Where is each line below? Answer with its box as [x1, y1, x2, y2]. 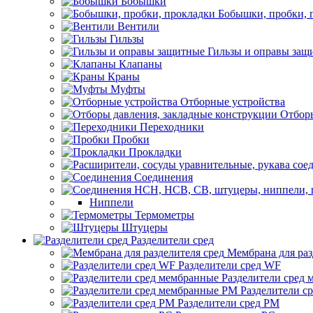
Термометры [135, 209, 194, 221]
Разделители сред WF [178, 259, 281, 271]
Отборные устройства [180, 96, 285, 108]
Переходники [140, 121, 204, 133]
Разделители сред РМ [177, 297, 279, 309]
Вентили [117, 20, 159, 32]
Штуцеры [122, 221, 168, 233]
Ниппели [89, 196, 133, 208]
